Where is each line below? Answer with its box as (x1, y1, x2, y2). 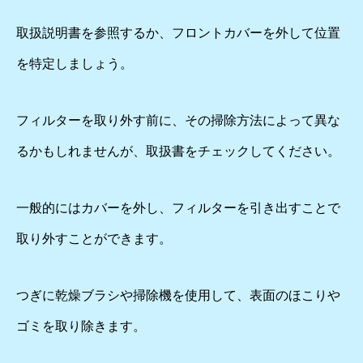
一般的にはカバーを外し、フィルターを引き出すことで (16, 201, 340, 215)
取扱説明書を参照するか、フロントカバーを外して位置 (16, 26, 340, 40)
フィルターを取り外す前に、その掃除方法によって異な (16, 113, 340, 127)
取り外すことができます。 (16, 232, 172, 246)
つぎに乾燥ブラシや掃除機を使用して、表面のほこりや (16, 288, 340, 302)
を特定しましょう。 (16, 57, 133, 70)
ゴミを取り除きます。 (16, 319, 146, 333)
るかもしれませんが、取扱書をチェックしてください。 (16, 144, 340, 158)
